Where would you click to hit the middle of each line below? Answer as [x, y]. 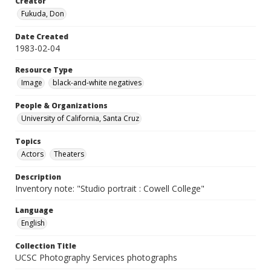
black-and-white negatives [97, 83]
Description [38, 177]
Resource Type [44, 70]
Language [34, 211]
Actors [32, 154]
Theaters [69, 154]
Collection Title [46, 246]
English [33, 223]
